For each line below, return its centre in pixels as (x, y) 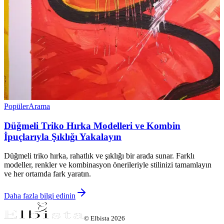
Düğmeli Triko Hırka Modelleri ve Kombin (92, 125)
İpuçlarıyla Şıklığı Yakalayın (63, 136)
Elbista (100, 218)
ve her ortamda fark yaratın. (47, 174)
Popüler (16, 106)
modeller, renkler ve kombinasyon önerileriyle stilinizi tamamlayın (108, 165)
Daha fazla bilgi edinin (40, 196)
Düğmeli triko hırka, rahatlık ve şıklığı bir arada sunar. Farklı (99, 156)
